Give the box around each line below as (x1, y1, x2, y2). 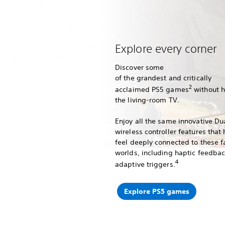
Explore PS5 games (124, 186, 189, 196)
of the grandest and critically (115, 73, 212, 82)
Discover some (115, 63, 164, 72)
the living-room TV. (115, 95, 181, 104)
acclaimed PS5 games (115, 84, 189, 94)
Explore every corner (115, 42, 216, 55)
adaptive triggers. (115, 159, 175, 169)
